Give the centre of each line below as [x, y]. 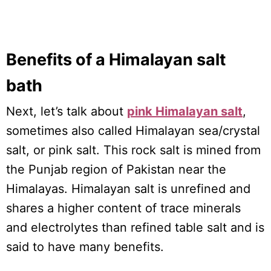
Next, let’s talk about [67, 112]
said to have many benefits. [85, 247]
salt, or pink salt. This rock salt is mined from [133, 150]
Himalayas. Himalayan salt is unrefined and [128, 189]
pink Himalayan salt [185, 112]
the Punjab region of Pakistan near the [116, 170]
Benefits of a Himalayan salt [116, 60]
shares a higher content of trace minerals [123, 208]
